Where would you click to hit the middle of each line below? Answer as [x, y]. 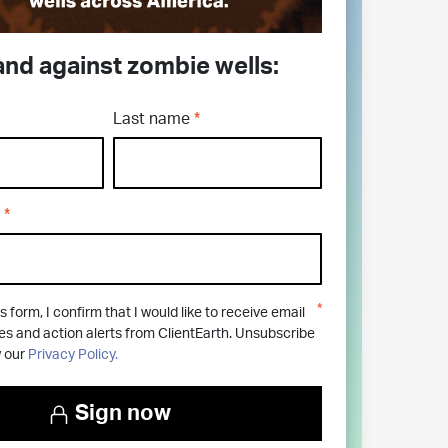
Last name [151, 118]
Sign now [122, 412]
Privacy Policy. [73, 354]
